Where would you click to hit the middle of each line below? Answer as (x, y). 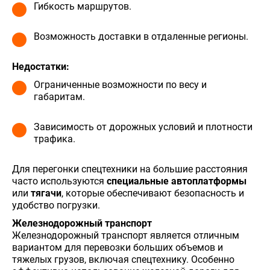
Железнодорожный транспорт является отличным (126, 235)
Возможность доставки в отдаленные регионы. (141, 36)
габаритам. (59, 96)
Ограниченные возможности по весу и (120, 84)
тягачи (46, 193)
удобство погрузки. (56, 205)
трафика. (55, 139)
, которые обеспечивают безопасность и (153, 193)
